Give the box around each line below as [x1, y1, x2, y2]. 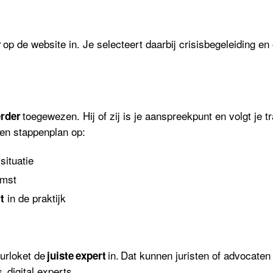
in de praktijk [4, 190, 66, 205]
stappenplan [13, 123, 69, 139]
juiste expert [47, 247, 107, 263]
